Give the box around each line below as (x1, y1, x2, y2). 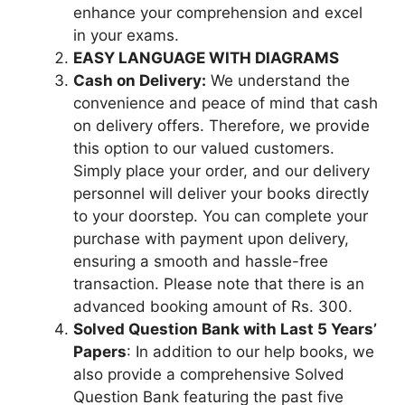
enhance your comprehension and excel (73, 3, 363, 22)
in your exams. (73, 25, 179, 44)
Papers (73, 342, 127, 361)
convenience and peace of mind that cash (73, 93, 378, 112)
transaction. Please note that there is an (73, 274, 364, 293)
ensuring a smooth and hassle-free (73, 251, 328, 270)
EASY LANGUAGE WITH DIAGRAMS (73, 48, 339, 67)
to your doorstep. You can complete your (73, 206, 368, 225)
